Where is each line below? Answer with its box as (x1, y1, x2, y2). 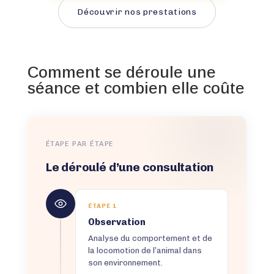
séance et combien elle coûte (27, 79, 245, 98)
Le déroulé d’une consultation (45, 160, 214, 175)
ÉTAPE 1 (87, 202, 117, 210)
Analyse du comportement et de (87, 234, 212, 243)
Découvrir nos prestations (77, 7, 197, 18)
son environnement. (87, 258, 163, 268)
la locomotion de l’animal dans (87, 246, 202, 256)
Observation (87, 217, 146, 228)
